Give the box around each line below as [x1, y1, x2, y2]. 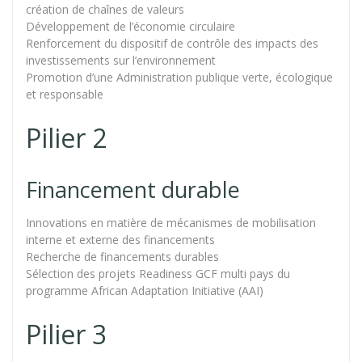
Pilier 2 [26, 120, 107, 155]
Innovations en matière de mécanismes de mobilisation [26, 214, 316, 230]
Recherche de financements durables [26, 248, 219, 264]
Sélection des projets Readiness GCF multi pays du [26, 265, 290, 281]
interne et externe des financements [26, 231, 215, 247]
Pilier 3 [26, 316, 107, 351]
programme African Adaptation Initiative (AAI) [26, 282, 263, 298]
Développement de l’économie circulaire [26, 18, 235, 34]
